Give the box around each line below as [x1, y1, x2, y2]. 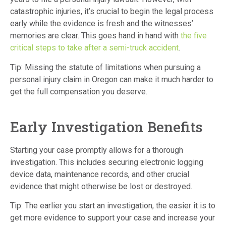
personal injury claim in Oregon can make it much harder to [10, 74, 213, 84]
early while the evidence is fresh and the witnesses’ [10, 19, 193, 29]
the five [181, 31, 207, 41]
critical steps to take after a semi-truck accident [10, 43, 179, 53]
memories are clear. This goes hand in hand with [10, 31, 181, 41]
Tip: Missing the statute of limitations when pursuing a [10, 62, 201, 72]
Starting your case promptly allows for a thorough [10, 145, 183, 155]
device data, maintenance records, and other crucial [10, 169, 189, 179]
